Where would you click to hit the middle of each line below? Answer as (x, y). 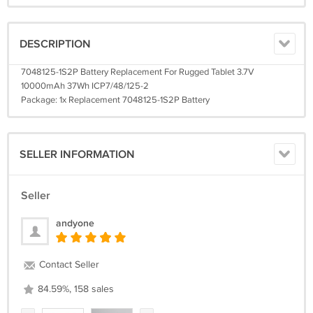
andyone (75, 223)
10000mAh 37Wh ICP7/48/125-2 (85, 86)
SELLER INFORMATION (77, 155)
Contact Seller (68, 265)
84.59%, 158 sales (74, 289)
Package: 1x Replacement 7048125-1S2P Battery (115, 100)
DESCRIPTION (55, 44)
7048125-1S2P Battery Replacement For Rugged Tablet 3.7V (138, 72)
